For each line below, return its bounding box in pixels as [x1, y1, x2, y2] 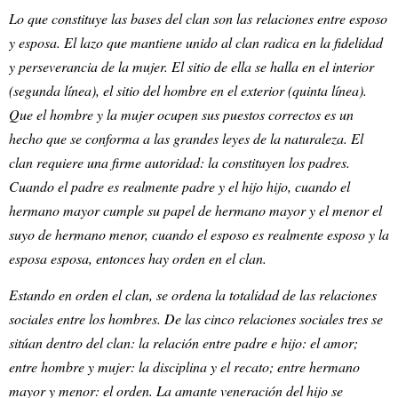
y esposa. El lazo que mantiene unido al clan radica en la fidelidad [9, 32, 383, 52]
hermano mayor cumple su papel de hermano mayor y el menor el [9, 200, 382, 219]
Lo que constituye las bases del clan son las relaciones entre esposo [9, 8, 387, 28]
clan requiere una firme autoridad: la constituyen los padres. [9, 152, 350, 171]
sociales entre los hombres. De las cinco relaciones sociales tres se [9, 308, 383, 328]
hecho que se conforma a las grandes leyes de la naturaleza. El [9, 128, 363, 147]
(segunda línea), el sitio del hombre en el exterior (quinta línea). [9, 80, 367, 99]
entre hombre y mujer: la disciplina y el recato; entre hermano [9, 356, 360, 376]
